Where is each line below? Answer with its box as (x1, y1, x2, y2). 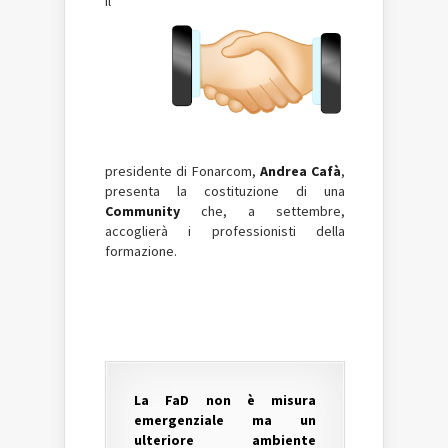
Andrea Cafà (259, 162, 341, 180)
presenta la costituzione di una (105, 182, 345, 200)
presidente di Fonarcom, (105, 162, 260, 180)
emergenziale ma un (134, 411, 316, 429)
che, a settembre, (180, 202, 345, 220)
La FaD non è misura (134, 391, 316, 409)
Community (105, 202, 180, 220)
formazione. (105, 242, 177, 260)
